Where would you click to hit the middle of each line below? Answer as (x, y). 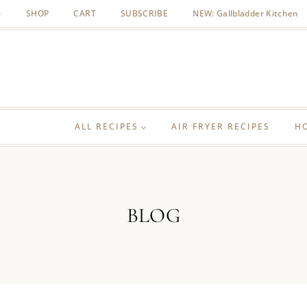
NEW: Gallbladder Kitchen (246, 14)
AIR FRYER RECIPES (221, 126)
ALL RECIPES (107, 126)
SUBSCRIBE (144, 14)
